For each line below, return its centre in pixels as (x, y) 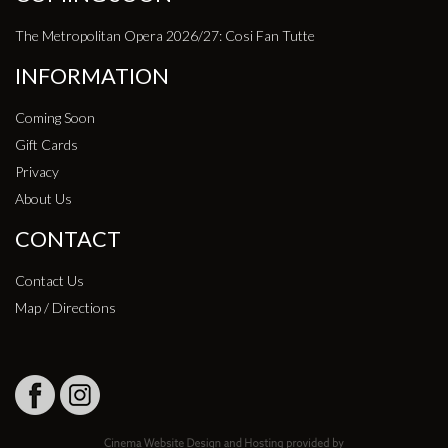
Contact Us (49, 281)
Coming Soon (55, 118)
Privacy (37, 172)
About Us (43, 199)
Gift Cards (46, 145)
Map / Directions (65, 308)
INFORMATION (92, 76)
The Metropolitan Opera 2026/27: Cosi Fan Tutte (165, 36)
